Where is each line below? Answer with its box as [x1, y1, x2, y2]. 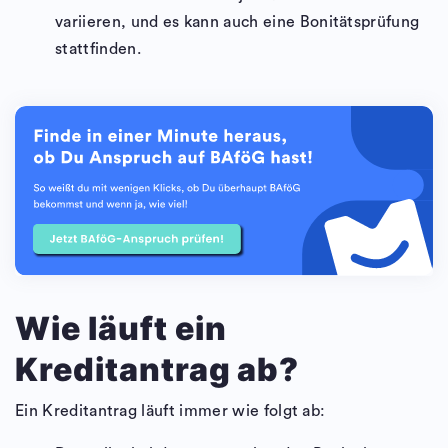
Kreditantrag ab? [15, 350, 300, 390]
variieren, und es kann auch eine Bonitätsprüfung [55, 13, 420, 30]
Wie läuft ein [15, 309, 227, 349]
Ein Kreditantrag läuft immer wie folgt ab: [15, 403, 326, 420]
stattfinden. [55, 40, 141, 57]
